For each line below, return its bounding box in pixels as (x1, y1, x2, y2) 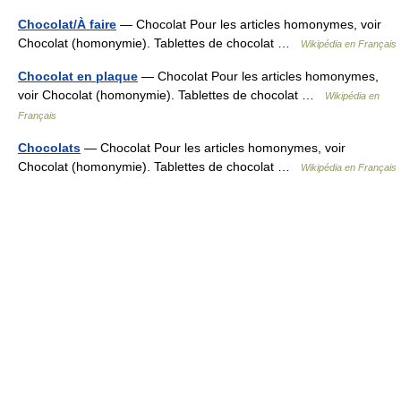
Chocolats (18, 141, 81, 155)
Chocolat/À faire (18, 17, 116, 31)
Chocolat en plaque (18, 69, 138, 83)
